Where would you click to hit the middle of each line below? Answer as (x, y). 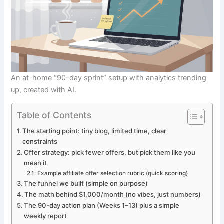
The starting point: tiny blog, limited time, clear (95, 131)
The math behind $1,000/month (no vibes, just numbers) (113, 195)
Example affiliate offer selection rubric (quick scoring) (112, 174)
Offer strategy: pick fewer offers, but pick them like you (110, 153)
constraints (40, 142)
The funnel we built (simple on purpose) (86, 184)
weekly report (46, 216)
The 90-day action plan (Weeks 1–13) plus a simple (102, 206)
